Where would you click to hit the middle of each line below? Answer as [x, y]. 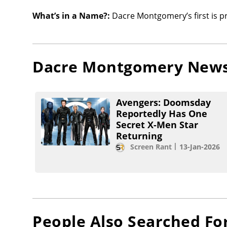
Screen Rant [151, 147]
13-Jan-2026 [200, 147]
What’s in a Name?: [71, 16]
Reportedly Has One [162, 114]
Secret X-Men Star [157, 125]
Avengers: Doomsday [163, 103]
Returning [139, 136]
